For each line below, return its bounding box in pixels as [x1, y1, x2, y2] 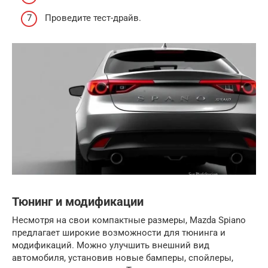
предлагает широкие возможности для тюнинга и [12, 227, 226, 238]
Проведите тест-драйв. [45, 12, 141, 23]
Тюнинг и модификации [12, 194, 144, 209]
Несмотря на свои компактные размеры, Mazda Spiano [12, 214, 246, 226]
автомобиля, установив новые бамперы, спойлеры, [12, 252, 233, 263]
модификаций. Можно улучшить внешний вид [12, 239, 209, 251]
